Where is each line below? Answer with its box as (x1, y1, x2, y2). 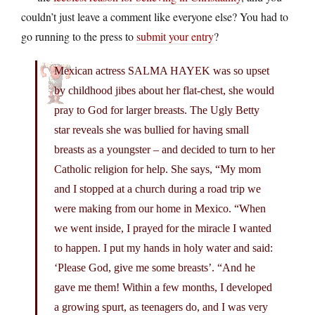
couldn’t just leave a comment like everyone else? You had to (21, 8, 288, 24)
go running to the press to (21, 28, 136, 44)
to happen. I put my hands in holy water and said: (54, 241, 273, 254)
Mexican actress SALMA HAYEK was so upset (54, 64, 269, 77)
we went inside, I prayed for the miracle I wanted (54, 221, 271, 234)
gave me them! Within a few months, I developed (54, 281, 272, 293)
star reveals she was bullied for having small (54, 123, 249, 136)
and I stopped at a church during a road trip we (54, 182, 261, 195)
